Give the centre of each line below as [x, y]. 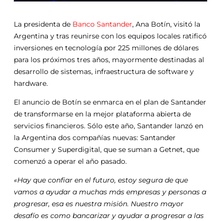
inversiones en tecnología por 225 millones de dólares [106, 48]
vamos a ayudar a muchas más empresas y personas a [110, 192]
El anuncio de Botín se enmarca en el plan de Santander [110, 102]
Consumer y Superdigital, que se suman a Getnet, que [107, 149]
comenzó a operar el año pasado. [70, 161]
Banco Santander [101, 24]
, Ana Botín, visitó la [166, 24]
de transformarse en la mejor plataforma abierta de [102, 114]
